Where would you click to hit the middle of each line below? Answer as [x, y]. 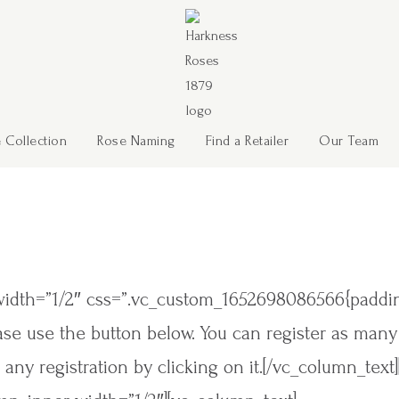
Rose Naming [136, 141]
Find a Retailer [247, 141]
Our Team [349, 141]
